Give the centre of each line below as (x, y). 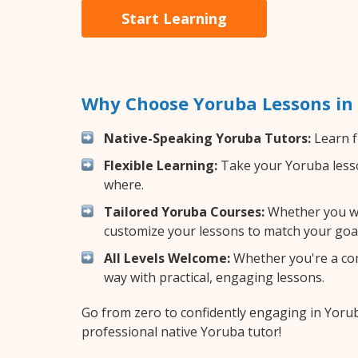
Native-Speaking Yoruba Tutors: (207, 138)
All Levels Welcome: (167, 258)
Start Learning (174, 18)
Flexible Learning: (161, 165)
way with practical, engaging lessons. (214, 277)
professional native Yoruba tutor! (181, 331)
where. (124, 184)
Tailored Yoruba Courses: (184, 211)
